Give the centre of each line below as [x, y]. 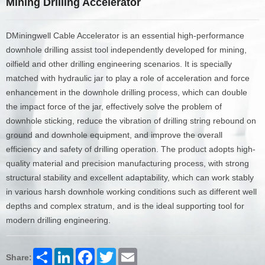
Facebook [111, 253]
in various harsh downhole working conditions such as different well [131, 192]
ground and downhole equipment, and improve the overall [114, 135]
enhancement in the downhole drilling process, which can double [127, 93]
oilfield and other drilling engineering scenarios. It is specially [119, 64]
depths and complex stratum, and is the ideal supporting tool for [125, 206]
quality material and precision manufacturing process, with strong [127, 164]
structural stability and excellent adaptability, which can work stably [130, 178]
